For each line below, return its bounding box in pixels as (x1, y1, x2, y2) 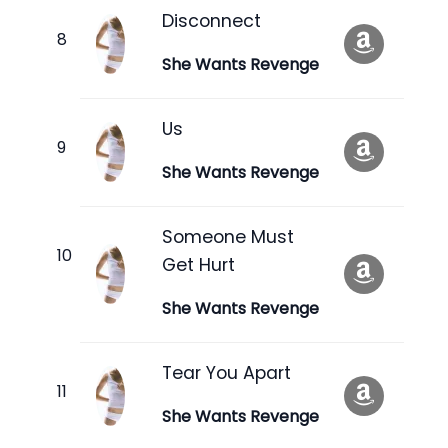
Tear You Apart (162, 360, 291, 385)
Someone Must (162, 224, 294, 249)
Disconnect (162, 8, 261, 33)
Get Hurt (162, 252, 235, 277)
